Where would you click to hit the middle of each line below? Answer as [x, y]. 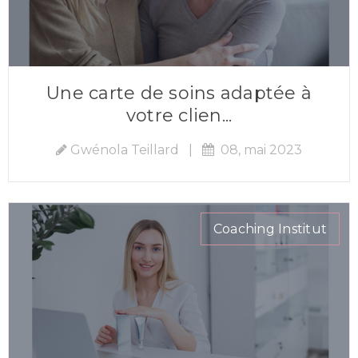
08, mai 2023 [258, 149]
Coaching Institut [270, 229]
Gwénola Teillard [125, 149]
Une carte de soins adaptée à [179, 93]
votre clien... [179, 115]
